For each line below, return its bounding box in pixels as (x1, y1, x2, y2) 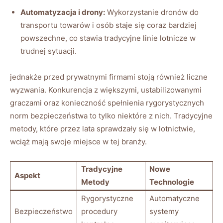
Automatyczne (149, 193, 200, 203)
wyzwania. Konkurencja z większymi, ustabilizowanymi (10, 85, 202, 95)
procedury (81, 206, 117, 216)
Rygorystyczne (81, 193, 133, 203)
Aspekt (14, 170, 40, 180)
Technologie (149, 177, 194, 187)
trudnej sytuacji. (20, 46, 77, 56)
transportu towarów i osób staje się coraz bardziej (20, 20, 197, 30)
